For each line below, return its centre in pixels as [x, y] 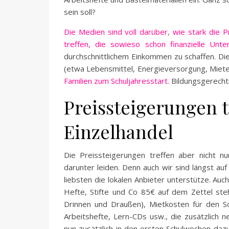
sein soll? [80, 12]
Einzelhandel [119, 131]
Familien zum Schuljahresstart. [117, 81]
